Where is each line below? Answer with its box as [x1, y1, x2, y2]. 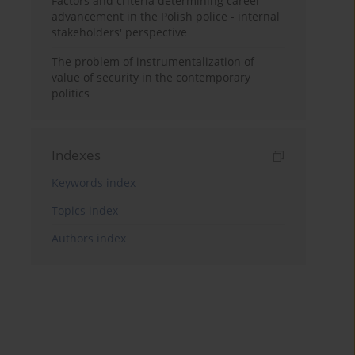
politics [52, 86, 90, 101]
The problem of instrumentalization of [52, 54, 255, 70]
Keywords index [52, 175, 136, 191]
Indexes [52, 146, 101, 165]
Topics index [52, 203, 119, 219]
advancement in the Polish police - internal [52, 9, 281, 25]
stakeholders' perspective [52, 25, 188, 40]
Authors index [52, 231, 127, 246]
